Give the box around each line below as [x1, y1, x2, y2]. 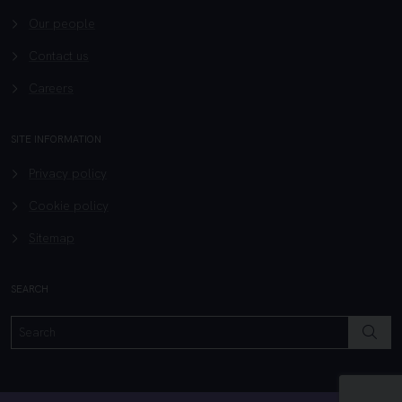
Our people [29, 15, 95, 32]
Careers [29, 80, 74, 97]
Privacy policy [29, 165, 107, 182]
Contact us [29, 48, 89, 65]
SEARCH [11, 283, 48, 296]
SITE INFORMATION [11, 133, 101, 146]
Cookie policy [29, 197, 109, 214]
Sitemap [29, 230, 74, 247]
